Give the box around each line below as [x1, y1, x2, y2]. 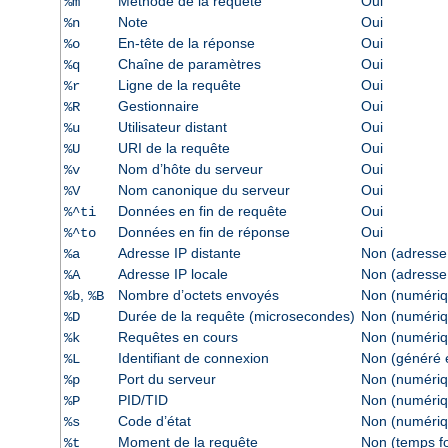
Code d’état [117, 413, 191, 430]
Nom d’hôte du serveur [117, 161, 263, 178]
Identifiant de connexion [117, 350, 269, 367]
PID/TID [117, 392, 168, 409]
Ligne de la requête [117, 77, 241, 94]
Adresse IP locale [117, 266, 228, 283]
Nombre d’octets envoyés [117, 287, 279, 304]
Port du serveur [117, 371, 216, 388]
